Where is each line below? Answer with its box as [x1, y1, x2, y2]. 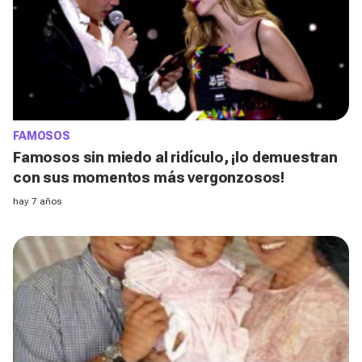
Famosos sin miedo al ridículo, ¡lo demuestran [13, 148, 338, 166]
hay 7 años [13, 195, 61, 207]
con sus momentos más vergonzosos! [13, 168, 285, 186]
